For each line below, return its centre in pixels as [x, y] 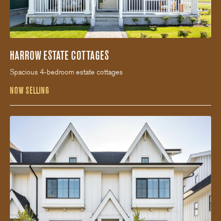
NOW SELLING [29, 91]
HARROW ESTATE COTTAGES [59, 56]
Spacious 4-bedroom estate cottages [66, 72]
